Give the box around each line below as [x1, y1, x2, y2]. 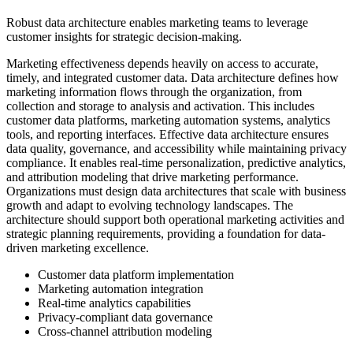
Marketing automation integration [38, 282, 203, 296]
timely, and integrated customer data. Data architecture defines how [6, 71, 339, 85]
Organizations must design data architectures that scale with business [6, 184, 346, 199]
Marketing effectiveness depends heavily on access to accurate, [6, 57, 318, 71]
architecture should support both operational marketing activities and [6, 213, 344, 227]
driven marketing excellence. [6, 241, 149, 255]
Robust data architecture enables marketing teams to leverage [6, 16, 308, 30]
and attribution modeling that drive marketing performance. [6, 170, 299, 184]
